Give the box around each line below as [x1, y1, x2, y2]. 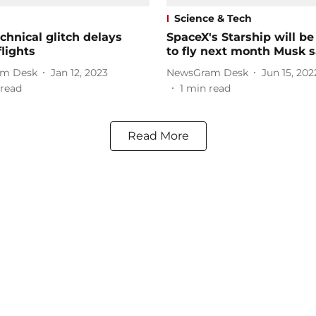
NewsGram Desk [166, 66, 248, 79]
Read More [127, 129, 189, 143]
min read [186, 82, 231, 95]
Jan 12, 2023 [51, 66, 108, 79]
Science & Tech [174, 12, 252, 25]
